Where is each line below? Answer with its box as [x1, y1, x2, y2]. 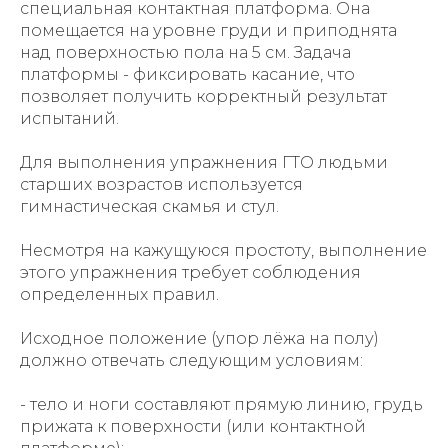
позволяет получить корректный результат [20, 87, 387, 106]
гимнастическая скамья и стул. [20, 197, 279, 216]
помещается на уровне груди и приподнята [20, 21, 397, 40]
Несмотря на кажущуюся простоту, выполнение [20, 241, 427, 260]
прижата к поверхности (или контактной [20, 417, 366, 436]
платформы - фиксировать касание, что [20, 65, 355, 84]
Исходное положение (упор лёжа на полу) [20, 329, 379, 348]
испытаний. [20, 109, 119, 128]
